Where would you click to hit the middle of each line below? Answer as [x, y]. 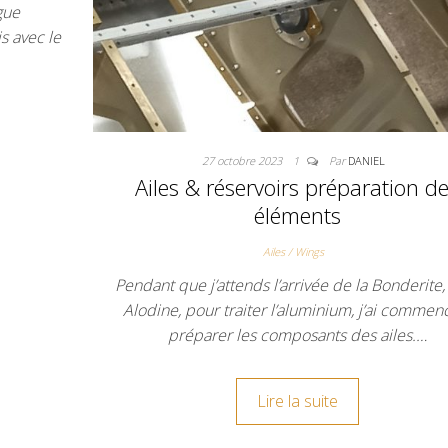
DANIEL [366, 161]
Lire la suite [297, 401]
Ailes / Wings [293, 252]
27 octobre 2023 [243, 161]
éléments [297, 215]
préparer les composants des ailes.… [297, 335]
